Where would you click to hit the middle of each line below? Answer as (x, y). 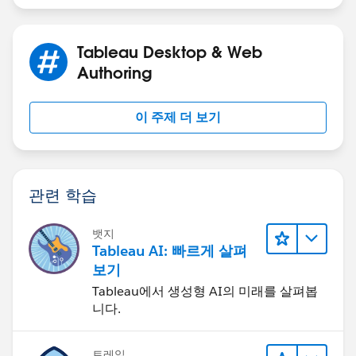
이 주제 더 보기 (178, 117)
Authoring (114, 72)
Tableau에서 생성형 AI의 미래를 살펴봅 (205, 291)
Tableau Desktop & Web (170, 51)
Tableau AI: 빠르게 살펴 (170, 250)
